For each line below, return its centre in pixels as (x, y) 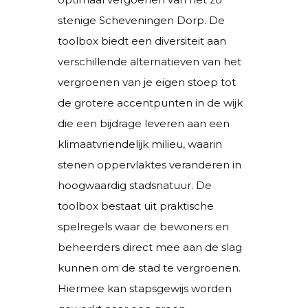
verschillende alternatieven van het (150, 61)
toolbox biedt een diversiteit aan (142, 41)
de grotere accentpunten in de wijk (150, 102)
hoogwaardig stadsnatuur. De (135, 185)
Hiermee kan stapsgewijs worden (145, 288)
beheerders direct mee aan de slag (150, 247)
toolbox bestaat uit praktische (136, 206)
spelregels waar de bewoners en (143, 226)
